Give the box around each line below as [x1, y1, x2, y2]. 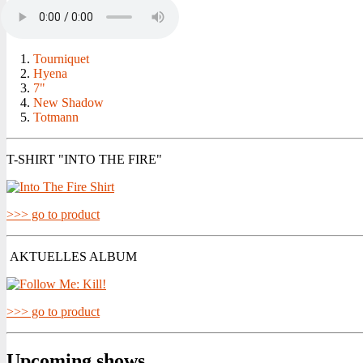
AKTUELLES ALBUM [6, 250, 137, 264]
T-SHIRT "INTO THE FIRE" [6, 152, 162, 167]
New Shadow [33, 96, 104, 110]
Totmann [33, 110, 79, 125]
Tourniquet [33, 52, 89, 66]
